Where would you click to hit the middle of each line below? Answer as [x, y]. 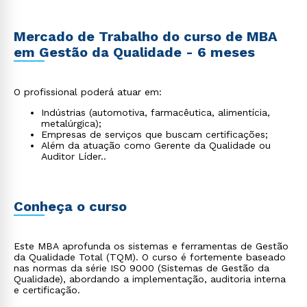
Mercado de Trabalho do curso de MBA [146, 36]
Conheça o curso [70, 206]
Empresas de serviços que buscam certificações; [155, 134]
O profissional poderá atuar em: [88, 92]
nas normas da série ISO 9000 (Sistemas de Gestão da [142, 268]
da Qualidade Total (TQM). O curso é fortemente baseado [150, 257]
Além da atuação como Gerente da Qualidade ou [156, 145]
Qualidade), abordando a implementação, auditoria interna [150, 279]
